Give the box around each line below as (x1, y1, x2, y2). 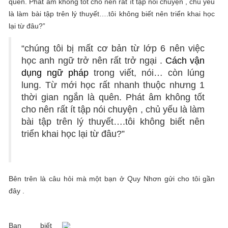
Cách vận (165, 55, 205, 66)
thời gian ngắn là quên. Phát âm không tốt (21, 92, 205, 102)
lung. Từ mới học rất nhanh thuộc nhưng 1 (21, 80, 205, 90)
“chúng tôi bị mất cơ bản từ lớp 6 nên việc (21, 43, 205, 53)
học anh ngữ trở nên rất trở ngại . (21, 55, 166, 66)
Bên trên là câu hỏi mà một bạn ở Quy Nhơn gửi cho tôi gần (9, 175, 215, 183)
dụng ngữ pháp (21, 68, 89, 78)
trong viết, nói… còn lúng (89, 68, 205, 78)
